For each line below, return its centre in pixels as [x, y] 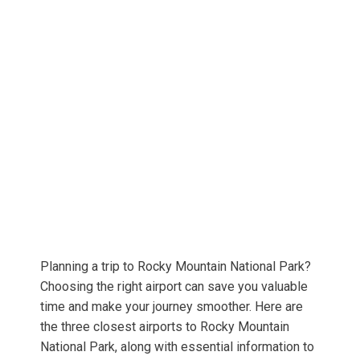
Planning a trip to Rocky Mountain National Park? [176, 267]
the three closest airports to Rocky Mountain [165, 327]
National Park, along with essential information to [177, 347]
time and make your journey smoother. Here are [172, 307]
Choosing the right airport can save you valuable [174, 287]
